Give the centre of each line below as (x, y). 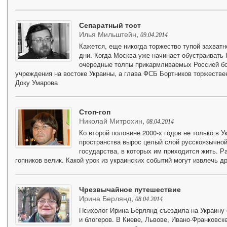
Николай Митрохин (110, 120)
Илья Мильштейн (107, 34)
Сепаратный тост (110, 25)
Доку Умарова (36, 82)
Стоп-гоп (94, 111)
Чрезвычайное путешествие (130, 189)
